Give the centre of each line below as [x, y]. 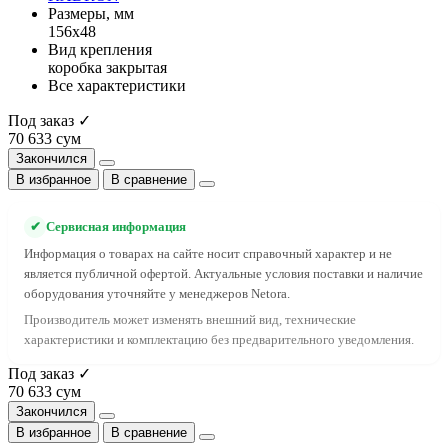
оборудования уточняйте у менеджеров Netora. [157, 293]
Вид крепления [100, 49]
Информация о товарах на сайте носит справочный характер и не [208, 253]
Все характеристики [117, 85]
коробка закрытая [107, 67]
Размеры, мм [91, 13]
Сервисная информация [116, 226]
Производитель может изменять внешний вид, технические [190, 319]
